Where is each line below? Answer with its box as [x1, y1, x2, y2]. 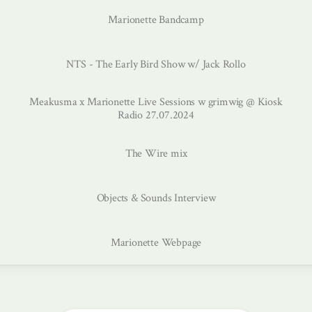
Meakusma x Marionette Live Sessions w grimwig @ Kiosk [29, 95, 283, 109]
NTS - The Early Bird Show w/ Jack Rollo [66, 56, 246, 72]
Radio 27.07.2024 [118, 108, 194, 123]
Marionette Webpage [110, 235, 202, 250]
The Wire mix [125, 146, 187, 161]
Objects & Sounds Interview [96, 190, 216, 205]
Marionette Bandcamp [108, 12, 204, 27]
